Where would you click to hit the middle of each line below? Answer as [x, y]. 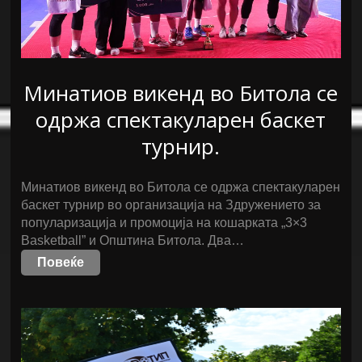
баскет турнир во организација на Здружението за [171, 205]
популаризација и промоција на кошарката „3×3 [164, 223]
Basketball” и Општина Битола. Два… [133, 240]
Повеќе [61, 262]
